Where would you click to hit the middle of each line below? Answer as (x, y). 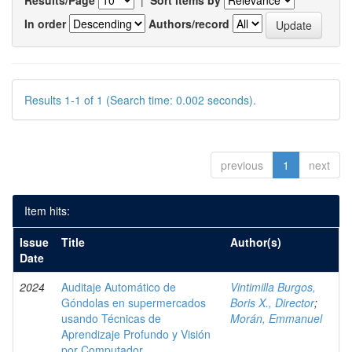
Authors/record (189, 23)
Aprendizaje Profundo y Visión (136, 334)
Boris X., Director (272, 302)
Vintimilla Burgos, (273, 287)
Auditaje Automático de (119, 287)
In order (45, 23)
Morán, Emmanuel (276, 318)
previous (242, 165)
